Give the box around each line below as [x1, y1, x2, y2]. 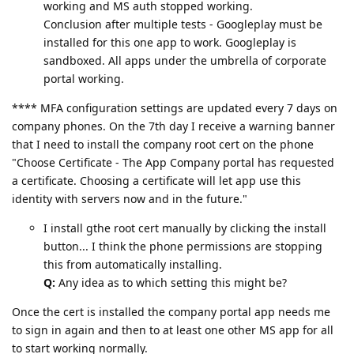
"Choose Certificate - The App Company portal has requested [12, 155, 334, 170]
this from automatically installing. [43, 257, 222, 272]
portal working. [43, 71, 124, 86]
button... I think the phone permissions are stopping [43, 239, 322, 254]
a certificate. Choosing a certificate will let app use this [12, 173, 301, 188]
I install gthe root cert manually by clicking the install [43, 220, 326, 235]
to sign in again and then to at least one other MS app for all [12, 322, 333, 337]
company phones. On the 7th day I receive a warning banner [12, 119, 335, 134]
